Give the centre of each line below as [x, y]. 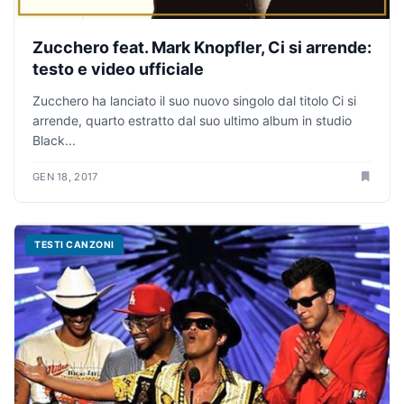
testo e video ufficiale [118, 69]
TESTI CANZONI [74, 244]
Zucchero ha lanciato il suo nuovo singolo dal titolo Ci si [194, 100]
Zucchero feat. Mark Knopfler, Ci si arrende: [202, 47]
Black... [54, 140]
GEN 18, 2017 [65, 176]
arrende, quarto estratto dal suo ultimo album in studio [192, 120]
